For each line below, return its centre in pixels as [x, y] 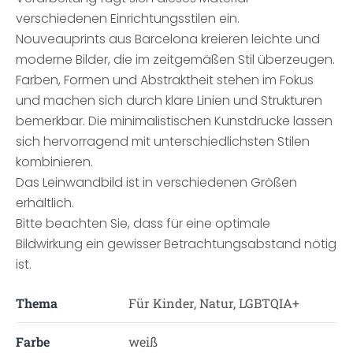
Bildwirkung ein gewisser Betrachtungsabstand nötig [176, 244]
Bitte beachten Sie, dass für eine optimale [143, 223]
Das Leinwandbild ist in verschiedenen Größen [156, 182]
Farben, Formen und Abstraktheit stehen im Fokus [165, 80]
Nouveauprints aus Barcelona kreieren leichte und [168, 39]
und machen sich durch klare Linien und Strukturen [169, 100]
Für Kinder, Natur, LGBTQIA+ [214, 303]
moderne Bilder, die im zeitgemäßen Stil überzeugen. [175, 59]
